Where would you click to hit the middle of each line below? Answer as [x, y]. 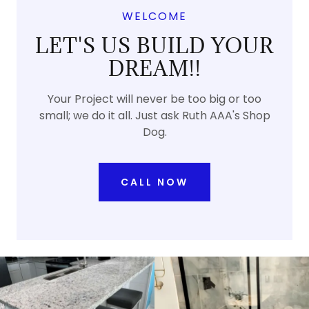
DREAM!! [154, 69]
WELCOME [154, 17]
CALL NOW [154, 182]
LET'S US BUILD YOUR [154, 46]
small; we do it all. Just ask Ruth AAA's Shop [154, 116]
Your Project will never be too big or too [154, 99]
